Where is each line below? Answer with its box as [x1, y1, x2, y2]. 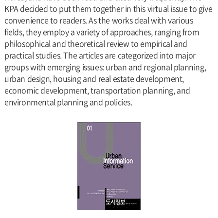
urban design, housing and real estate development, [4, 73, 184, 84]
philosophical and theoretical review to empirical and [4, 37, 187, 49]
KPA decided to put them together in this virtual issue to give [4, 2, 213, 14]
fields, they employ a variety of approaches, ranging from [4, 26, 200, 37]
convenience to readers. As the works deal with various [4, 14, 193, 26]
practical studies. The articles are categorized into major [4, 49, 196, 61]
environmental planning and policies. [4, 96, 132, 108]
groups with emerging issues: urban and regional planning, [4, 61, 206, 73]
